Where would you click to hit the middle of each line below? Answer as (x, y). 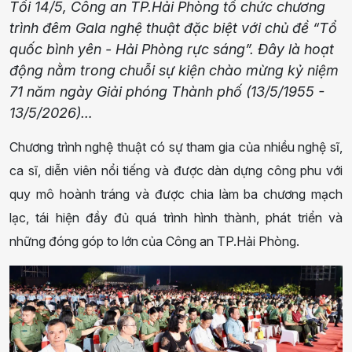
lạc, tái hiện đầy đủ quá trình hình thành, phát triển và (176, 217)
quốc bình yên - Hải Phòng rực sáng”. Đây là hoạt (172, 49)
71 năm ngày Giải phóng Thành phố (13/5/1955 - (167, 91)
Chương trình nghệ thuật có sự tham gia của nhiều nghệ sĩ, (176, 147)
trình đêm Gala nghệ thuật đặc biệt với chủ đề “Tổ (173, 27)
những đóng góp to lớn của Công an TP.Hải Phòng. (156, 241)
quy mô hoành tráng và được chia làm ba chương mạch (176, 194)
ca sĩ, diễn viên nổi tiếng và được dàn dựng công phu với (176, 170)
